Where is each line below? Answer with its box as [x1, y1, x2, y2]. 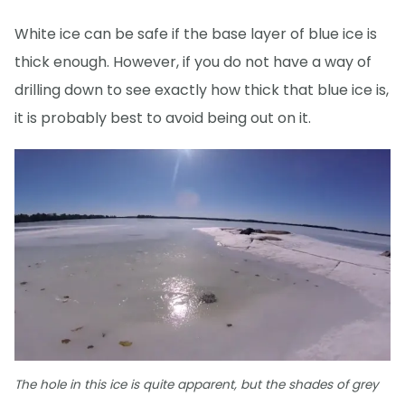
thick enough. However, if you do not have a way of [14, 52, 372, 73]
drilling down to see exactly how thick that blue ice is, [14, 80, 389, 101]
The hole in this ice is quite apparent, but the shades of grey [14, 375, 379, 393]
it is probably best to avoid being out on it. [14, 108, 311, 129]
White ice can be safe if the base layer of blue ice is [14, 24, 377, 45]
